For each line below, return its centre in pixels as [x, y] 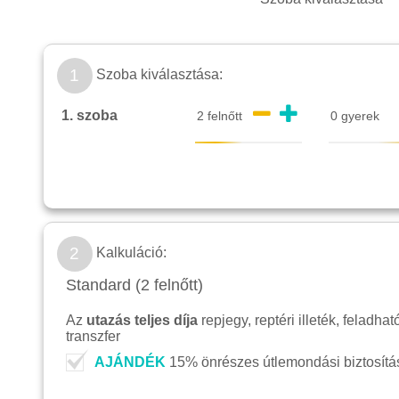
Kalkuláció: [129, 253]
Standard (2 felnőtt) [134, 285]
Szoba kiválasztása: [157, 75]
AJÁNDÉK [130, 362]
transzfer [93, 337]
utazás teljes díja [142, 321]
